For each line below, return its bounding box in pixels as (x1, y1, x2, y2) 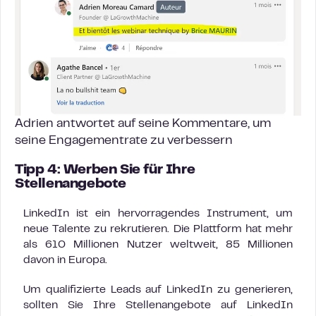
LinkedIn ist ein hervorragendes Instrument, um (23, 208, 293, 219)
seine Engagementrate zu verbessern (15, 135, 233, 147)
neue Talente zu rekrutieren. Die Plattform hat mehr (23, 224, 293, 234)
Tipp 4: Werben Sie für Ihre (15, 164, 195, 176)
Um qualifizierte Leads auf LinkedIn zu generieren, (23, 284, 293, 295)
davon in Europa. (23, 255, 107, 265)
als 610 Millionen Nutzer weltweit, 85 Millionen (23, 239, 293, 250)
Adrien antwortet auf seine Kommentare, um (15, 118, 271, 130)
